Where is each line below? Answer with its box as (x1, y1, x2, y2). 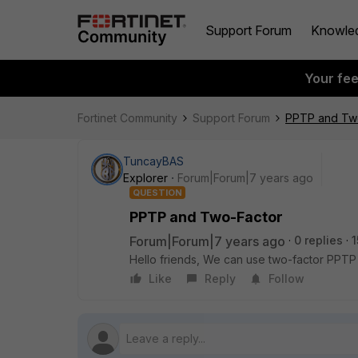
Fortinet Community (78, 111, 177, 125)
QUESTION (133, 187, 182, 198)
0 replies (294, 233, 343, 247)
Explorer (123, 171, 168, 185)
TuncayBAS (123, 154, 184, 168)
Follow (268, 272, 304, 285)
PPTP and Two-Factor (129, 209, 283, 225)
